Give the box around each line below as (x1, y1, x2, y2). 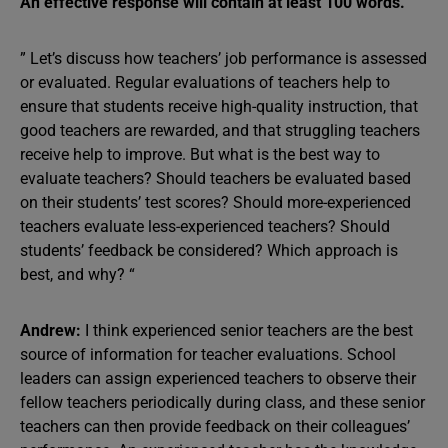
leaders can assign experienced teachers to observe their (20, 369, 416, 388)
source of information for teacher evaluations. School (20, 345, 396, 364)
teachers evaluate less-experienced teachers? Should (20, 217, 390, 236)
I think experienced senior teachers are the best (81, 321, 413, 340)
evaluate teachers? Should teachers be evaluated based (20, 169, 411, 188)
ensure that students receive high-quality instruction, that (20, 97, 418, 116)
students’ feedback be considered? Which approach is (20, 241, 398, 260)
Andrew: (20, 321, 81, 340)
